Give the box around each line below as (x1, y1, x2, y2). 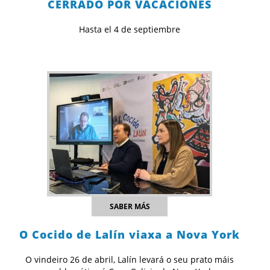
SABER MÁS (109, 201, 150, 212)
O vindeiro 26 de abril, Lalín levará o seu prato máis (25, 254, 234, 266)
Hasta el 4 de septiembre (79, 24, 181, 36)
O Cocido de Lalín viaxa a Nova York (19, 227, 240, 242)
